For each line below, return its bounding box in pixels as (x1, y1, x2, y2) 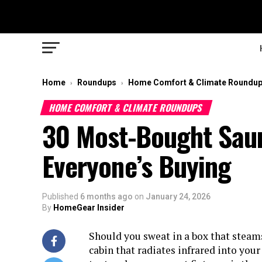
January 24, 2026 (146, 192, 211, 201)
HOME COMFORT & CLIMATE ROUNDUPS (47, 101, 205, 115)
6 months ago (80, 192, 133, 201)
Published (42, 192, 78, 201)
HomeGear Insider (53, 203, 125, 212)
